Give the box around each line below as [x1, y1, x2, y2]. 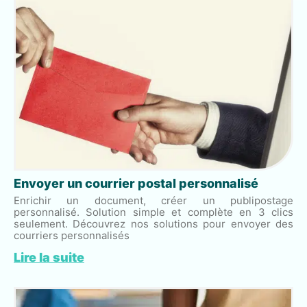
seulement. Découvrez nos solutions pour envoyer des [14, 217, 293, 230]
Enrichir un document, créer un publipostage [14, 193, 293, 207]
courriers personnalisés [14, 228, 130, 242]
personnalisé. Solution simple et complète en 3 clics [14, 205, 293, 219]
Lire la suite [14, 249, 84, 265]
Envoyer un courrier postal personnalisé [14, 175, 258, 191]
